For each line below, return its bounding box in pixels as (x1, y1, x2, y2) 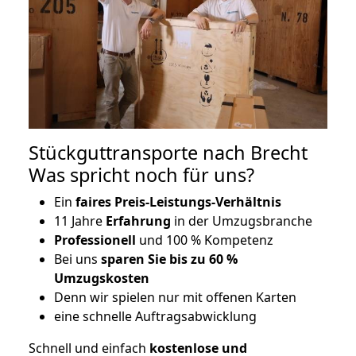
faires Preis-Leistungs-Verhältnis (72, 193, 281, 211)
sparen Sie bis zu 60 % (101, 250, 238, 269)
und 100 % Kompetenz (136, 231, 273, 250)
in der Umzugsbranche (171, 212, 312, 230)
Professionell (54, 231, 136, 250)
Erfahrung (106, 212, 171, 230)
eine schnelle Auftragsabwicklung (54, 308, 257, 326)
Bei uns (54, 250, 101, 269)
